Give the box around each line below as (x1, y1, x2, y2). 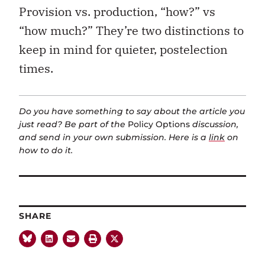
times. (19, 60, 53, 76)
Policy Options (128, 119, 190, 130)
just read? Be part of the (19, 119, 128, 130)
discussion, (190, 119, 238, 130)
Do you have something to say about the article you (19, 106, 245, 117)
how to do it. (19, 145, 73, 156)
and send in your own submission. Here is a (19, 132, 209, 143)
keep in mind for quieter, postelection (19, 41, 228, 57)
